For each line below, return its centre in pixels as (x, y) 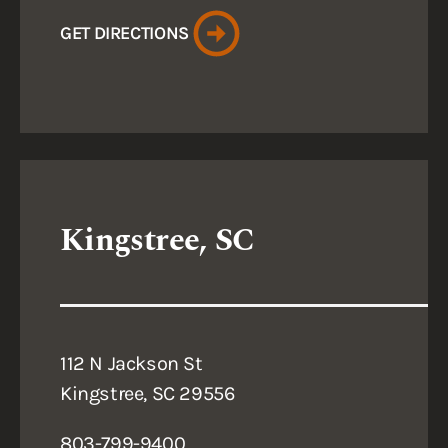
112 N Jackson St (131, 363)
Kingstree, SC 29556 (147, 393)
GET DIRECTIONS (124, 33)
